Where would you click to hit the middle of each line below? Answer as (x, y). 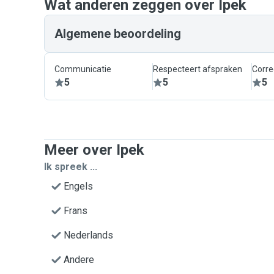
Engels (78, 186)
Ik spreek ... (71, 167)
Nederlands (88, 235)
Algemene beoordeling (118, 34)
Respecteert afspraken (198, 69)
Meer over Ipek (94, 150)
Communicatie (83, 69)
